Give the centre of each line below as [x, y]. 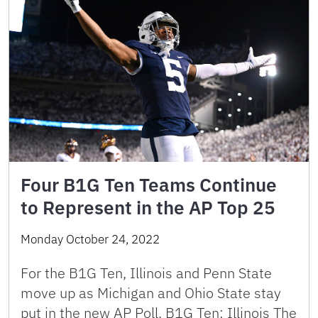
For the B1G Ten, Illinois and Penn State [146, 273]
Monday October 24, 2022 [90, 240]
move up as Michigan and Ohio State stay [151, 293]
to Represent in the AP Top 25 [148, 208]
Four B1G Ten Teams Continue [149, 185]
